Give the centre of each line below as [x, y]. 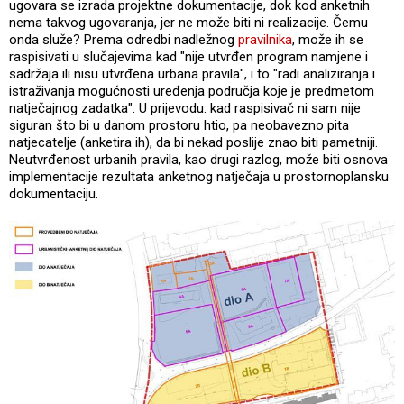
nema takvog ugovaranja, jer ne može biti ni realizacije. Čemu [188, 23]
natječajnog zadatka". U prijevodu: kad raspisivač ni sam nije [185, 109]
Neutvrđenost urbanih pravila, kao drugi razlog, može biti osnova [198, 160]
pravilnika [265, 40]
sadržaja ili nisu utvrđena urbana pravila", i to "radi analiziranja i [192, 74]
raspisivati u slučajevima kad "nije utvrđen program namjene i [188, 57]
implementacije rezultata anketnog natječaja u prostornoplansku [199, 177]
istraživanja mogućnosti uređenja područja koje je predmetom [192, 92]
